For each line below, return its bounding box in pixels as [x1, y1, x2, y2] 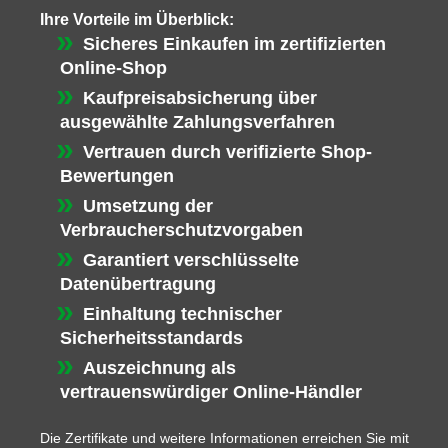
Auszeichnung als [82, 358, 236, 379]
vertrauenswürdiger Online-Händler [60, 382, 362, 403]
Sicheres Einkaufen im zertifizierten [82, 34, 386, 55]
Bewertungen [60, 166, 174, 187]
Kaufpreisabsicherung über [82, 88, 317, 109]
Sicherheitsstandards [60, 328, 243, 349]
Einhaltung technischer [82, 304, 282, 325]
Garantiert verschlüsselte [82, 250, 299, 271]
